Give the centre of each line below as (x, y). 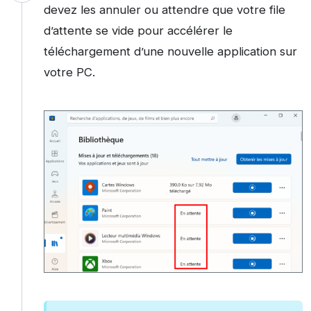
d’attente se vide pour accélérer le (138, 31)
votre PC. (69, 73)
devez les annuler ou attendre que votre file (164, 10)
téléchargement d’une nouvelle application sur (170, 52)
